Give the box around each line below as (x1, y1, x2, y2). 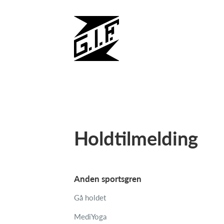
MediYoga (74, 212, 106, 221)
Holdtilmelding (74, 126, 198, 149)
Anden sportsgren (74, 173, 141, 184)
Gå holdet (74, 193, 106, 202)
